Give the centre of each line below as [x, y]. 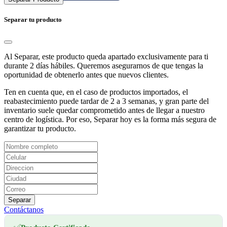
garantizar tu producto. [40, 129]
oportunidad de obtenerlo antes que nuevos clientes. [86, 75]
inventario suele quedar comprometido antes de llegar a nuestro [104, 110]
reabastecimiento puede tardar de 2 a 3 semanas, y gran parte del [106, 101]
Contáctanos [24, 210]
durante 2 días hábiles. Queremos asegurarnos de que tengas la [104, 66]
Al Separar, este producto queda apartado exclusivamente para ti [106, 57]
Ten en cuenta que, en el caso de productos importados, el [96, 92]
